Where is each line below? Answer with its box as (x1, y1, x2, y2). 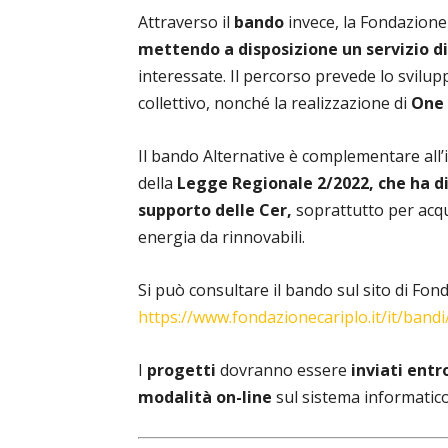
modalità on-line (138, 386, 272, 408)
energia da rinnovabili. (138, 226, 305, 248)
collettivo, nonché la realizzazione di (138, 92, 411, 114)
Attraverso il (138, 11, 234, 33)
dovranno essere (216, 359, 351, 381)
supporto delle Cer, (138, 199, 292, 221)
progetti (147, 359, 216, 381)
